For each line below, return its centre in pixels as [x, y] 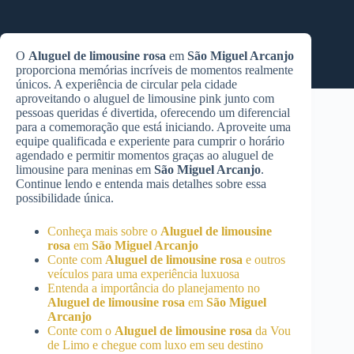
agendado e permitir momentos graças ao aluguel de [145, 155]
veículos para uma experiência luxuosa [143, 274]
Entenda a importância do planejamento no [154, 288]
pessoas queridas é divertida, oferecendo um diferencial [153, 113]
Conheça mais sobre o [104, 231]
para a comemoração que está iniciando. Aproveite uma [153, 127]
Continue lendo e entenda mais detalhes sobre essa [141, 184]
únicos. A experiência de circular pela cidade [126, 84]
